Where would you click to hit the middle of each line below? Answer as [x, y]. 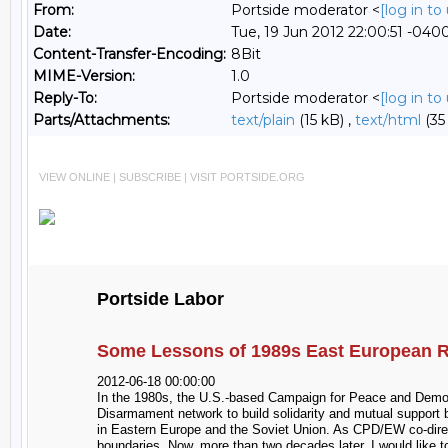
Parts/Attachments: [101, 120]
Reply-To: [65, 98]
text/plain [263, 120]
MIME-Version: [84, 76]
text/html [388, 120]
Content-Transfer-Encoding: [129, 54]
